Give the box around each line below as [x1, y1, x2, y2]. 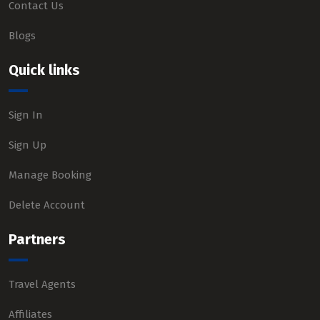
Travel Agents [9, 278, 76, 291]
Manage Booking [9, 169, 91, 181]
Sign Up [9, 139, 46, 151]
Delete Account [9, 199, 85, 211]
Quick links [9, 61, 80, 79]
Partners [9, 231, 66, 248]
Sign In [9, 109, 43, 121]
